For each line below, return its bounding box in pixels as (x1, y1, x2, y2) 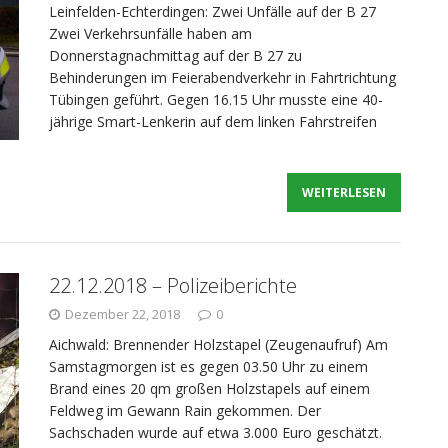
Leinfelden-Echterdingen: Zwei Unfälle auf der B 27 (49, 2, 376, 21)
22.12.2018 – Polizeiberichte (49, 272, 297, 299)
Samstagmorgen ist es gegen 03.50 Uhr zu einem (49, 357, 368, 376)
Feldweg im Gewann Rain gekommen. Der (49, 401, 321, 420)
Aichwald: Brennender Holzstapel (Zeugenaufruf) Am (49, 335, 388, 354)
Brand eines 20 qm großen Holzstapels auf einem (49, 379, 370, 398)
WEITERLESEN (302, 184, 387, 201)
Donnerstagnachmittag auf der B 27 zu (49, 46, 302, 65)
